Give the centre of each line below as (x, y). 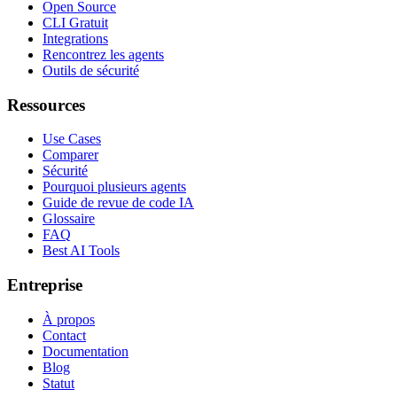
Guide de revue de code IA (118, 203)
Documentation (86, 351)
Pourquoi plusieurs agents (114, 187)
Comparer (70, 155)
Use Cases (72, 139)
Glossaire (69, 219)
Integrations (75, 38)
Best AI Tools (81, 251)
